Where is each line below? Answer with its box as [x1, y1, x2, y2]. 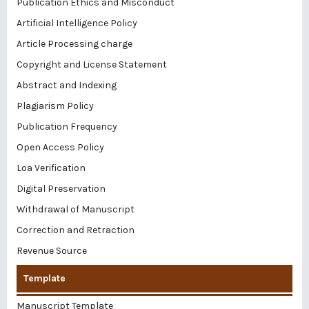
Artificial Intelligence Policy [17, 17, 137, 29]
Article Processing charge [17, 37, 132, 50]
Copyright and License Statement [17, 58, 167, 70]
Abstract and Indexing [17, 79, 117, 91]
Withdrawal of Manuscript [17, 203, 134, 215]
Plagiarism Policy [17, 99, 94, 112]
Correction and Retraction [17, 223, 134, 236]
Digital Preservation [17, 182, 106, 195]
